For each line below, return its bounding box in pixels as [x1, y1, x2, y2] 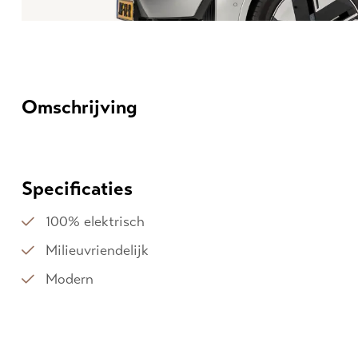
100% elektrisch [46, 213, 145, 230]
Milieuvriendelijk [46, 241, 149, 259]
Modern [46, 270, 93, 288]
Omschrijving [22, 95, 137, 119]
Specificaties [22, 177, 133, 201]
